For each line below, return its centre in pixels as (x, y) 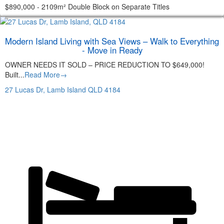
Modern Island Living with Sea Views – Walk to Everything (112, 41)
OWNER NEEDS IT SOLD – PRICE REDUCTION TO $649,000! (105, 64)
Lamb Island (66, 89)
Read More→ (46, 74)
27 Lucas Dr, (25, 89)
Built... (15, 74)
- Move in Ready (112, 50)
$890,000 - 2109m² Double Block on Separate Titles (87, 6)
